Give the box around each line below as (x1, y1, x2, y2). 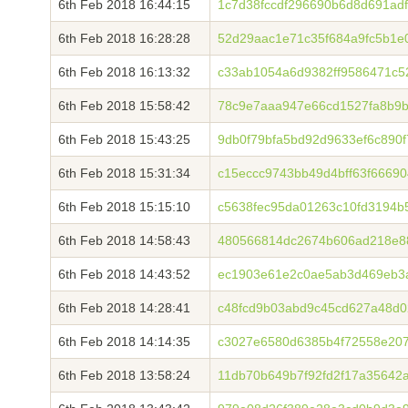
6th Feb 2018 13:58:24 (58, 368, 190, 382)
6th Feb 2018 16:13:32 (58, 65, 190, 79)
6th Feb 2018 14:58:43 (58, 233, 190, 248)
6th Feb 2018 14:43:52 (58, 267, 190, 281)
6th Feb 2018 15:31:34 (58, 166, 190, 180)
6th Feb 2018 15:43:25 (58, 132, 190, 147)
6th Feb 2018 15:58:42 (58, 98, 190, 113)
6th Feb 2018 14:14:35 (58, 334, 190, 349)
